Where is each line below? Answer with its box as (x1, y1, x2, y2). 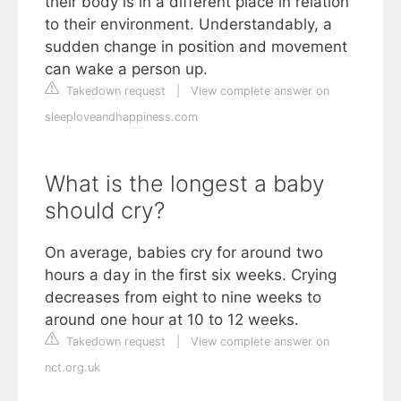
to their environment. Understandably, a (45, 15, 332, 34)
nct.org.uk (45, 361, 100, 375)
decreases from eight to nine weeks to (45, 288, 321, 307)
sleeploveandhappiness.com (45, 110, 198, 124)
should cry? (45, 197, 165, 225)
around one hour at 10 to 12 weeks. (45, 311, 299, 329)
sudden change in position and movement (45, 38, 347, 56)
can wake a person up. (45, 60, 208, 79)
